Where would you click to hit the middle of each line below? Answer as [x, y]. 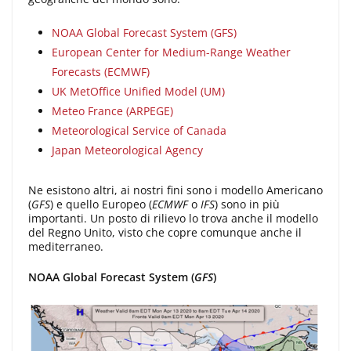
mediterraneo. [66, 247]
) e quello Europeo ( [101, 204]
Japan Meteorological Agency [127, 150]
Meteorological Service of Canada [139, 131]
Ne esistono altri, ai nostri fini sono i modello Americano [175, 190]
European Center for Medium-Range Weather [171, 52]
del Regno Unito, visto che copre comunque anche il [165, 233]
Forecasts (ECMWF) [101, 72]
